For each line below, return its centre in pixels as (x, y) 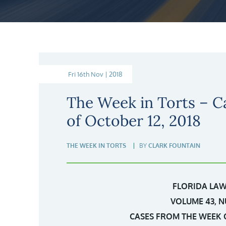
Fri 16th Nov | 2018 (95, 74)
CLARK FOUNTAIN (174, 146)
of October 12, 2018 (134, 121)
